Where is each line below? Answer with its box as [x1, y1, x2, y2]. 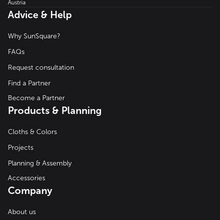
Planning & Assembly [8, 159, 72, 167]
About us [8, 207, 36, 216]
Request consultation [8, 63, 74, 72]
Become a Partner [8, 93, 65, 102]
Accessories [8, 173, 45, 182]
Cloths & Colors [8, 127, 57, 136]
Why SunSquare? [8, 31, 60, 40]
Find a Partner [8, 79, 51, 87]
